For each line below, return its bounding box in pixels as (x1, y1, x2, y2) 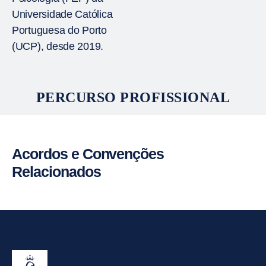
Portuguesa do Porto (12, 24, 107, 36)
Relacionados (12, 163, 101, 180)
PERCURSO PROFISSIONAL (36, 90, 230, 105)
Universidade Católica (12, 8, 113, 20)
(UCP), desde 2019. (12, 40, 104, 52)
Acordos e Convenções (12, 145, 164, 162)
